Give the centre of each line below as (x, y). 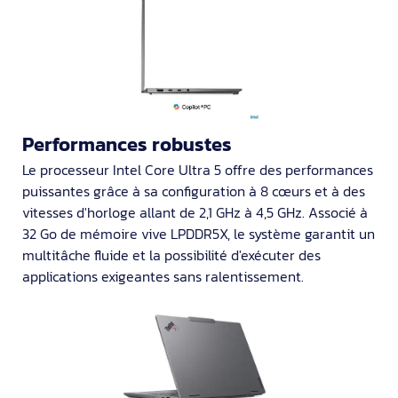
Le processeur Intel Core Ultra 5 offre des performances (198, 169)
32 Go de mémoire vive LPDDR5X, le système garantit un (199, 233)
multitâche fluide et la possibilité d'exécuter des (171, 255)
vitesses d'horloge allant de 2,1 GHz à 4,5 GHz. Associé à (195, 212)
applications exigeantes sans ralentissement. (163, 276)
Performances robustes (127, 144)
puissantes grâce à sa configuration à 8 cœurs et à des (194, 191)
